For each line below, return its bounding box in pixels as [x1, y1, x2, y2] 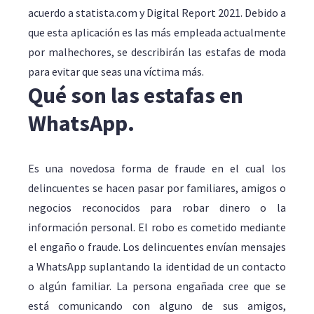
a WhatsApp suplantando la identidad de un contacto [28, 259, 286, 273]
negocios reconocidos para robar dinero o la [28, 200, 286, 214]
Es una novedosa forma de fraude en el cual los [28, 161, 286, 175]
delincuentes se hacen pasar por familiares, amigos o [28, 181, 286, 195]
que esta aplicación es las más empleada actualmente [28, 25, 286, 39]
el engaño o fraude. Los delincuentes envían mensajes [28, 240, 286, 254]
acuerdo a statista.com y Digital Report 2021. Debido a [28, 6, 286, 20]
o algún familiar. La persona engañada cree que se [28, 279, 286, 293]
